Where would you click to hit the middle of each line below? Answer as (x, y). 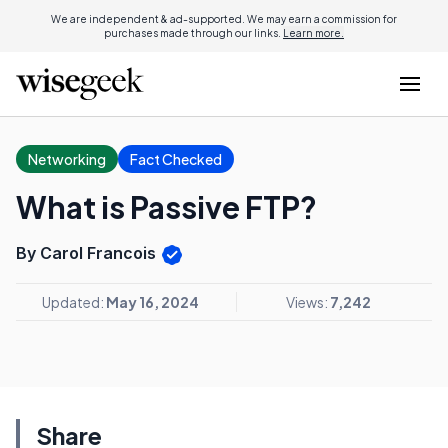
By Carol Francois (88, 253)
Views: (308, 301)
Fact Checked (176, 159)
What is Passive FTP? (166, 207)
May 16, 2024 (152, 301)
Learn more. (313, 33)
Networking (67, 159)
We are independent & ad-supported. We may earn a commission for (224, 19)
